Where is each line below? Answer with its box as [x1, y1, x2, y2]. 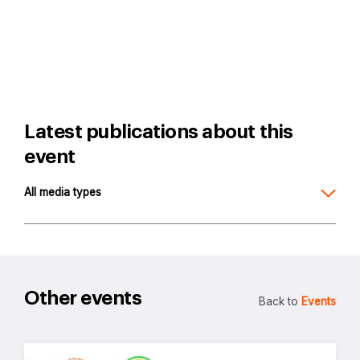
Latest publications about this [24, 121, 293, 141]
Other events [24, 288, 142, 308]
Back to [259, 294, 301, 308]
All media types [24, 185, 101, 198]
